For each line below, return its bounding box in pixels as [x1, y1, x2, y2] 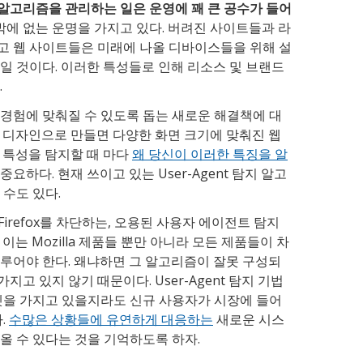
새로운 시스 [213, 310, 284, 329]
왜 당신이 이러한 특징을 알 [132, 145, 288, 164]
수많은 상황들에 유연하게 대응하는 [9, 310, 213, 329]
